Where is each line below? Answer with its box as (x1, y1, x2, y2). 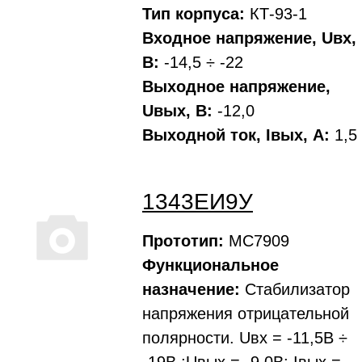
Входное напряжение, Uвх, (142, 29, 356, 47)
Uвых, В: (142, 102, 213, 120)
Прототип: (142, 232, 224, 250)
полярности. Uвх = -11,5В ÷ (142, 329, 347, 347)
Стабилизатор (240, 280, 350, 298)
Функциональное (142, 256, 279, 274)
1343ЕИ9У (142, 189, 253, 214)
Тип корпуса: (142, 5, 245, 23)
